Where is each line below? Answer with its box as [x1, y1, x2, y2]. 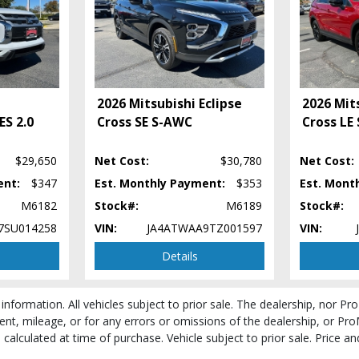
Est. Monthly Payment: [95, 175, 225, 191]
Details [161, 248, 198, 264]
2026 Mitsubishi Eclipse [97, 95, 242, 112]
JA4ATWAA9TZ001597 [147, 220, 262, 236]
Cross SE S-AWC [97, 113, 192, 131]
